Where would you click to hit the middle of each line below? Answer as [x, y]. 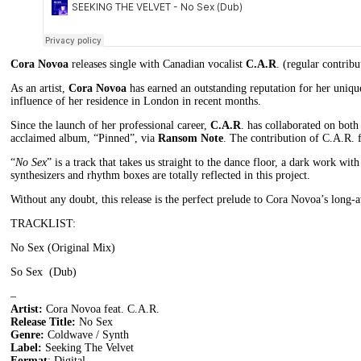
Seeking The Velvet [88, 347]
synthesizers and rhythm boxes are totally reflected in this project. [160, 175]
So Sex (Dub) [44, 272]
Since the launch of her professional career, [110, 125]
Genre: [29, 334]
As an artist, [39, 88]
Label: [26, 347]
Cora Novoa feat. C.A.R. [103, 309]
